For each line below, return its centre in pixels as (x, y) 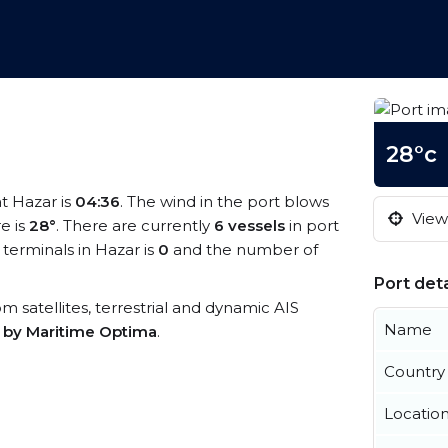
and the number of (243, 249)
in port (312, 225)
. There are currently (135, 225)
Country (414, 371)
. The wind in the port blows (224, 201)
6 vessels (249, 225)
